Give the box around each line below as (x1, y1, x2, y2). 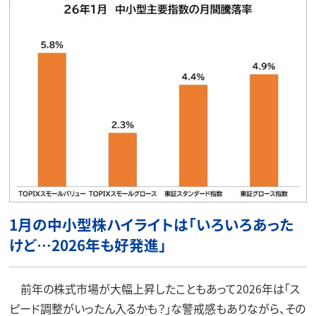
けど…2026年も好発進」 (8, 233, 166, 255)
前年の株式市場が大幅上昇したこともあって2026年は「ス (8, 279, 300, 297)
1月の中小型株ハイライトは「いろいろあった (8, 213, 293, 235)
